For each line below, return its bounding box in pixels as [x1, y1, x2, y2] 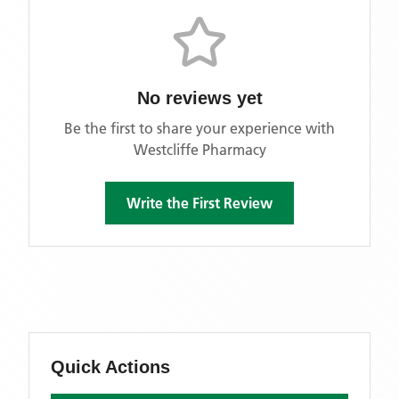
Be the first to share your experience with [64, 119, 335, 137]
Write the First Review [126, 194, 273, 212]
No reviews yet [136, 88, 263, 108]
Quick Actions [51, 357, 170, 377]
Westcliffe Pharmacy [133, 141, 266, 159]
